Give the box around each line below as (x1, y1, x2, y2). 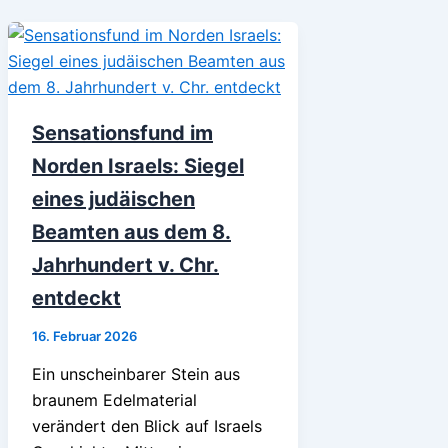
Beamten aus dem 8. (32, 219, 231, 244)
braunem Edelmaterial (32, 389, 197, 410)
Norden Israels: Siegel (32, 153, 244, 178)
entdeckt (32, 285, 121, 310)
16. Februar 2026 (32, 327, 137, 344)
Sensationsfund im (32, 120, 213, 145)
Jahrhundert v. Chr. (32, 252, 219, 277)
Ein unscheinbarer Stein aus (32, 363, 240, 384)
